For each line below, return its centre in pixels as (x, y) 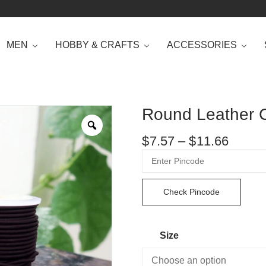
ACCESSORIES (202, 45)
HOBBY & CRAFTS (98, 45)
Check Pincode (191, 192)
